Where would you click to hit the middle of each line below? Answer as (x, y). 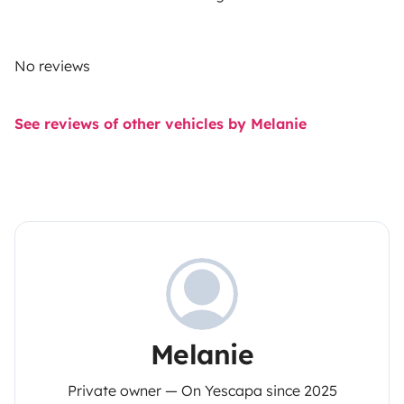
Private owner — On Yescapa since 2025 (202, 391)
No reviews (52, 66)
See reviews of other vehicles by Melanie (161, 124)
